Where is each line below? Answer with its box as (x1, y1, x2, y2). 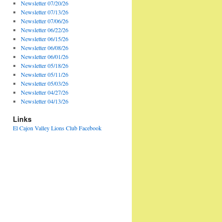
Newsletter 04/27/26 (20, 88, 68, 96)
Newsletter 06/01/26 (20, 53, 68, 60)
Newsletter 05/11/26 (20, 70, 68, 78)
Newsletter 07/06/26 (20, 17, 68, 25)
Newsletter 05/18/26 (20, 61, 68, 69)
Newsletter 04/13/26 (20, 97, 68, 105)
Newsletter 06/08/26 (20, 44, 68, 52)
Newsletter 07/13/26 (20, 8, 68, 16)
